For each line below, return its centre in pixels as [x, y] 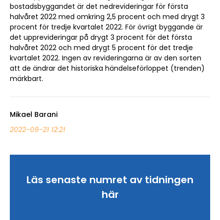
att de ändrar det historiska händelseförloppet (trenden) [107, 68]
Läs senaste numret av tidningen [110, 180]
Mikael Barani [34, 114]
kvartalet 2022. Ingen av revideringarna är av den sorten [106, 58]
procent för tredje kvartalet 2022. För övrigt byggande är [106, 27]
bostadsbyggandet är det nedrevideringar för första [99, 6]
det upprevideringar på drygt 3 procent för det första [101, 37]
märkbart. [27, 78]
